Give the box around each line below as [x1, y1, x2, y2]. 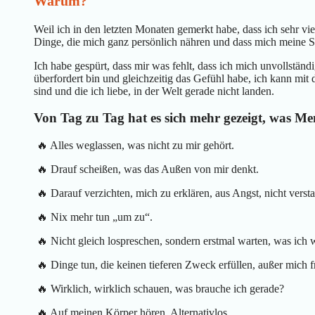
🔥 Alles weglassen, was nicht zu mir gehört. [34, 139, 234, 152]
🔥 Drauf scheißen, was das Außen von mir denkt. [34, 163, 259, 176]
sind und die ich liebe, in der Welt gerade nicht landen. [34, 84, 274, 97]
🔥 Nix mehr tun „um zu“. [34, 211, 153, 224]
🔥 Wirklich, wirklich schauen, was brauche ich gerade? [34, 283, 284, 295]
